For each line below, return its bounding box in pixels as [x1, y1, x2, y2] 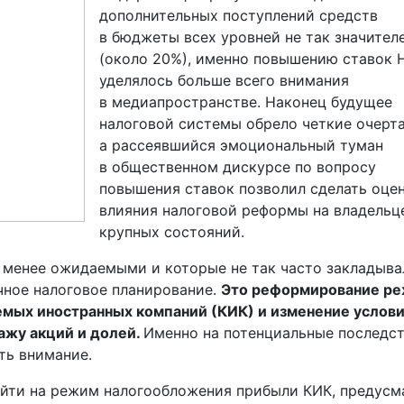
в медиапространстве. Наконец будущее [99, 93, 392, 111]
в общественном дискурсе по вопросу [99, 158, 376, 176]
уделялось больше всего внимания [99, 71, 349, 89]
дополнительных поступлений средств [99, 6, 378, 24]
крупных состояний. [99, 223, 244, 241]
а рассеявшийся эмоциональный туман [99, 136, 383, 154]
